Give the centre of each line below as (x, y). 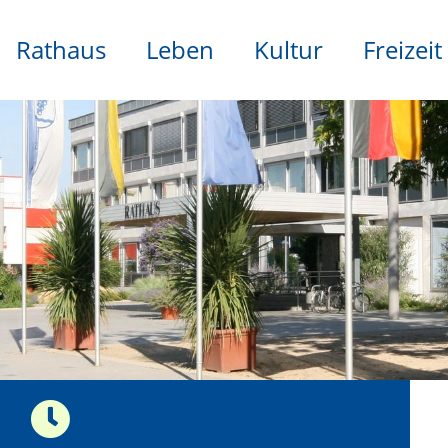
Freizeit (402, 49)
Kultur (288, 49)
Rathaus (61, 49)
